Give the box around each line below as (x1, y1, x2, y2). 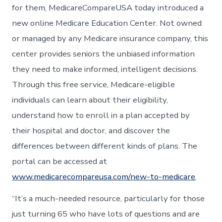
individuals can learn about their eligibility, (12, 94, 168, 106)
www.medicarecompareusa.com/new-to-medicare (12, 171, 196, 183)
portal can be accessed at (12, 156, 108, 167)
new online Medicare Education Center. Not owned (12, 17, 202, 29)
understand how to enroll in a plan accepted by (12, 110, 190, 121)
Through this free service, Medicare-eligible (12, 79, 175, 91)
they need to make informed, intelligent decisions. (12, 63, 198, 75)
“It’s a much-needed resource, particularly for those (12, 193, 205, 205)
